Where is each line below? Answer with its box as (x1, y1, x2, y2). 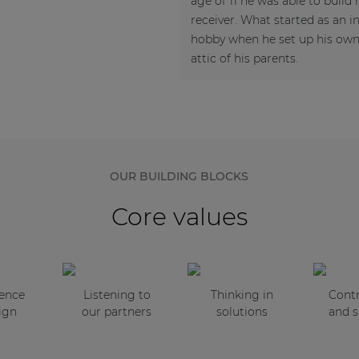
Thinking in (211, 287, 274, 302)
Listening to (83, 287, 151, 302)
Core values (111, 201, 248, 232)
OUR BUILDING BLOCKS (110, 168, 249, 184)
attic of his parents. (191, 50, 298, 66)
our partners (82, 304, 152, 319)
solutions (216, 304, 268, 319)
